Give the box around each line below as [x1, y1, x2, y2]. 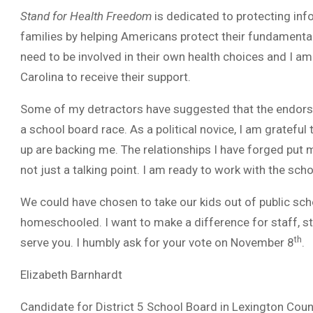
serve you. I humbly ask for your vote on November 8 [20, 235, 294, 249]
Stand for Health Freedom [20, 9, 152, 23]
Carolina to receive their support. [20, 70, 191, 84]
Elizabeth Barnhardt [20, 268, 122, 282]
